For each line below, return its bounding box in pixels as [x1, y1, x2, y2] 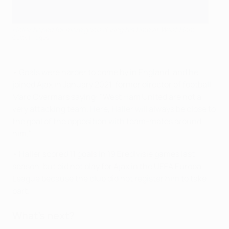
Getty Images [12, 33, 49, 42]
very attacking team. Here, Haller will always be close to [12, 103, 216, 114]
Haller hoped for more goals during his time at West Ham [12, 25, 194, 34]
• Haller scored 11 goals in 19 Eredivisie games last [12, 148, 195, 159]
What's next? [12, 209, 75, 222]
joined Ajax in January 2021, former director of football [12, 79, 211, 90]
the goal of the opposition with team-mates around [12, 116, 201, 127]
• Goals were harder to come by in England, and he [12, 66, 198, 78]
